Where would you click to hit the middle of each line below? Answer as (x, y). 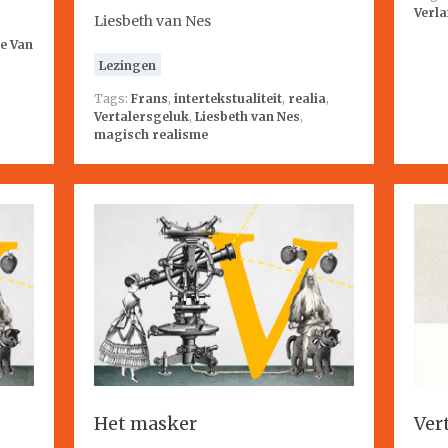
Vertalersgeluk (141, 116)
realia (307, 98)
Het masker (145, 423)
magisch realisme (151, 134)
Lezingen (127, 65)
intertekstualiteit (228, 98)
